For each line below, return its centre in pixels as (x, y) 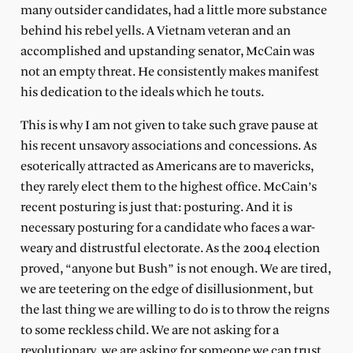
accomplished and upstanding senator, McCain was (167, 51)
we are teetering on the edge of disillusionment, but (167, 289)
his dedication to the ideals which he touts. (142, 92)
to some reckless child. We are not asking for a (149, 330)
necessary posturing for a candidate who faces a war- (167, 228)
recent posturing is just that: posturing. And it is (156, 207)
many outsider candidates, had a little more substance (173, 10)
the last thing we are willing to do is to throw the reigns (175, 310)
